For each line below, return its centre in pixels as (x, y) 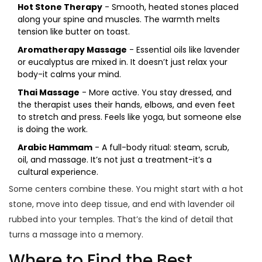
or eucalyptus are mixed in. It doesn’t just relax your (123, 62)
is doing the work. (53, 130)
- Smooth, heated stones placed (170, 7)
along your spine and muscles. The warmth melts (119, 20)
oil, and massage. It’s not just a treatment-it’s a (115, 160)
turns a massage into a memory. (76, 235)
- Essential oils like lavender (183, 50)
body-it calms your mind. (69, 75)
